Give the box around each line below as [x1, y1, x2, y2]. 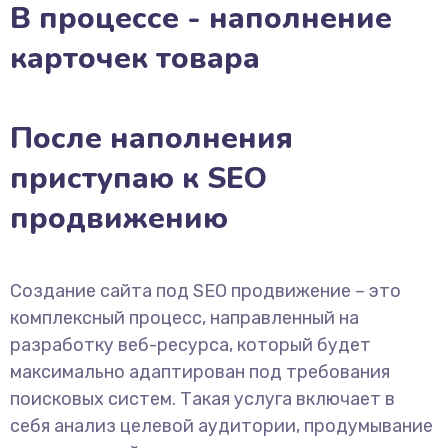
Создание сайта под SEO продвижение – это [10, 280, 401, 302]
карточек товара [10, 38, 260, 79]
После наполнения [10, 118, 293, 159]
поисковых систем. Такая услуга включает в [10, 388, 395, 410]
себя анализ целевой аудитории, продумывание [10, 415, 433, 437]
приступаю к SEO [10, 158, 267, 199]
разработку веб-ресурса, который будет [10, 334, 371, 356]
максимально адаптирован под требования [10, 361, 390, 383]
